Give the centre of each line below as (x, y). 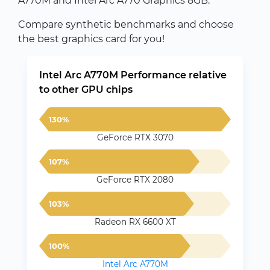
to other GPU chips (86, 89)
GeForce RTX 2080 (135, 180)
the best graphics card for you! (91, 39)
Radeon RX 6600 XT (135, 222)
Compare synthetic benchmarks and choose (126, 24)
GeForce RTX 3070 (135, 137)
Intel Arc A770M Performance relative (133, 75)
